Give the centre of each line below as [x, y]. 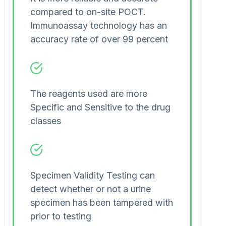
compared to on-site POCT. [88, 12]
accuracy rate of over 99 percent [99, 39]
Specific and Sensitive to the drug [100, 107]
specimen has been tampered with [102, 203]
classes [46, 121]
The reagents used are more [89, 94]
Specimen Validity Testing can [93, 176]
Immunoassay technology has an [99, 26]
